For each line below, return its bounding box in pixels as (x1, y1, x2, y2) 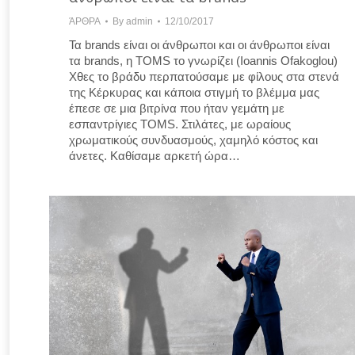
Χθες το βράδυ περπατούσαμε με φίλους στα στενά (69, 69, 339, 83)
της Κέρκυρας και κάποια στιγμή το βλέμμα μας (69, 85, 319, 99)
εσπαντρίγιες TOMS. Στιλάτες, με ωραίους (69, 116, 291, 131)
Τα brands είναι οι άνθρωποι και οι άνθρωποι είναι (69, 37, 330, 52)
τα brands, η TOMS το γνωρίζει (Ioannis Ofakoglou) (69, 53, 338, 67)
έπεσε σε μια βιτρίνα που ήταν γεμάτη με (69, 101, 284, 115)
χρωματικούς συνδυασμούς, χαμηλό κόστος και (69, 132, 318, 147)
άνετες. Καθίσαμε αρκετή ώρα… (69, 148, 240, 162)
